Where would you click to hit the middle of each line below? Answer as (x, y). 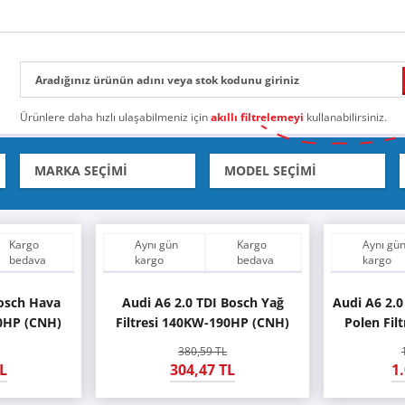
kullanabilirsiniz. (345, 117)
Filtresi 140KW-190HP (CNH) (202, 322)
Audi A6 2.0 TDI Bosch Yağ (202, 302)
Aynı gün (156, 245)
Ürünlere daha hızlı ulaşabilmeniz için (115, 117)
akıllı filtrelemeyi (257, 117)
